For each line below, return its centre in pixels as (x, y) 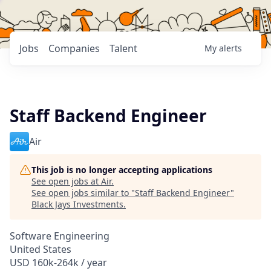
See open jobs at (66, 181)
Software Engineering (60, 236)
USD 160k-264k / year (58, 263)
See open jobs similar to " (83, 193)
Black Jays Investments (77, 204)
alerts (230, 48)
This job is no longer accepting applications (122, 170)
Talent (123, 48)
